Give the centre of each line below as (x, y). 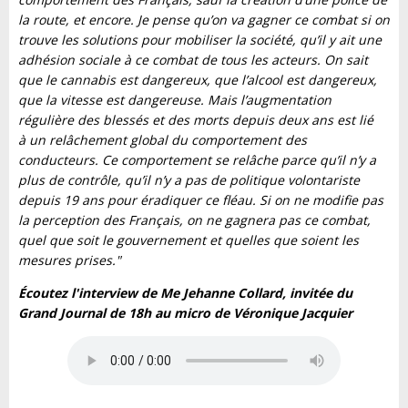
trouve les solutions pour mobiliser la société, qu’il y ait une (200, 40)
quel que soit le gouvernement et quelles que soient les (189, 240)
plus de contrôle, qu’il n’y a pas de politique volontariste (189, 180)
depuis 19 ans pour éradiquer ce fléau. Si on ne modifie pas (201, 200)
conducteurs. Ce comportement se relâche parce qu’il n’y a (197, 160)
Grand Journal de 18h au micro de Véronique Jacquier (185, 313)
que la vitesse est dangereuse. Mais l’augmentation (175, 100)
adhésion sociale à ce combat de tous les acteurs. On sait (193, 60)
